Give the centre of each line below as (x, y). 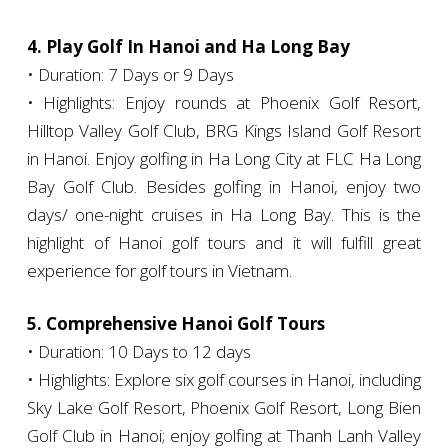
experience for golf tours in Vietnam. (159, 271)
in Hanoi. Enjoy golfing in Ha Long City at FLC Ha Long (224, 159)
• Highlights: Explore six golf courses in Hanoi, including (224, 380)
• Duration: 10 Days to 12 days (138, 352)
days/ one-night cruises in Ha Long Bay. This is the (224, 215)
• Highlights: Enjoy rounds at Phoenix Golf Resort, (224, 103)
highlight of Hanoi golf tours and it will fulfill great (224, 243)
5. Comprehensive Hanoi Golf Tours (175, 324)
